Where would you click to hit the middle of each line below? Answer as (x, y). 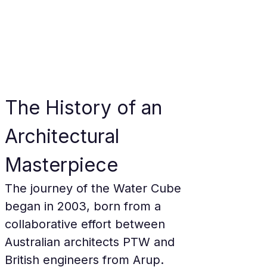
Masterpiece (61, 165)
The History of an (86, 108)
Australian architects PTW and (91, 242)
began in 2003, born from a (85, 206)
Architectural (65, 136)
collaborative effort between (87, 224)
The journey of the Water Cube (95, 188)
